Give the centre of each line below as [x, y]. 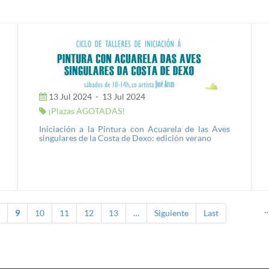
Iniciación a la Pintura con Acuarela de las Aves [134, 129]
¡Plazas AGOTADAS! [86, 111]
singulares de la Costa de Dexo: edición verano [125, 138]
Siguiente [171, 213]
